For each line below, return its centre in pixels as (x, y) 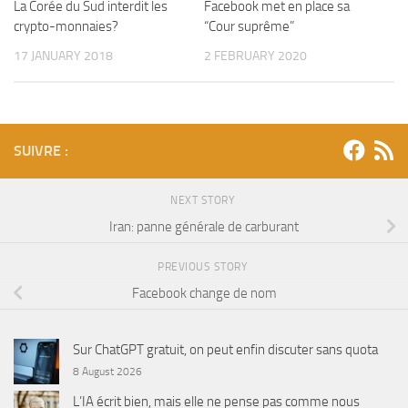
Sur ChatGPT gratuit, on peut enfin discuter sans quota (225, 349)
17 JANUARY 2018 (63, 56)
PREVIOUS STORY (204, 266)
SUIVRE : (41, 150)
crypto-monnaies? (66, 27)
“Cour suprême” (249, 27)
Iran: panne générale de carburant (204, 227)
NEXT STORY (204, 200)
